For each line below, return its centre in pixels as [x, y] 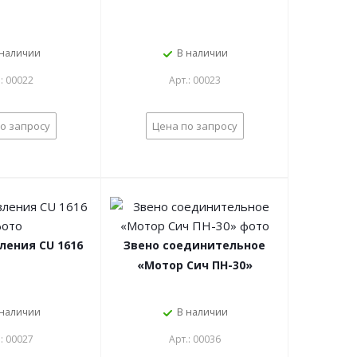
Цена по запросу [194, 126]
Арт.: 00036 [194, 339]
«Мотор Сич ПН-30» [194, 265]
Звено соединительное [194, 245]
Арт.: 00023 [194, 80]
